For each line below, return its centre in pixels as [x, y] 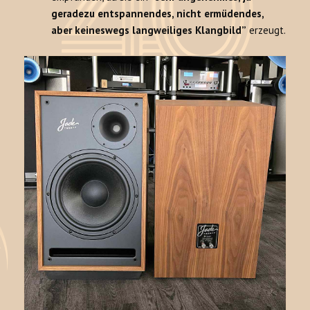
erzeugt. [266, 30]
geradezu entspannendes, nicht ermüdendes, [158, 14]
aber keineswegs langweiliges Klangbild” [149, 30]
